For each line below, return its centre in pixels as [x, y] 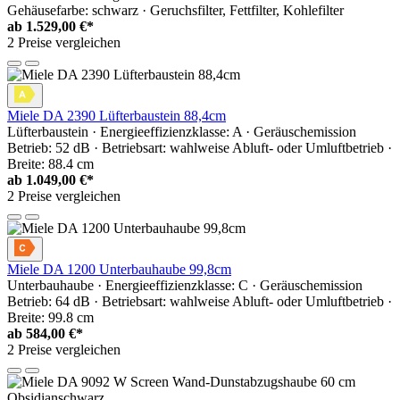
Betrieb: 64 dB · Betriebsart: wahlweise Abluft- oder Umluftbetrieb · [200, 302]
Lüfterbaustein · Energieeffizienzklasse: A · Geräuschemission [182, 132]
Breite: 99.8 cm [50, 318]
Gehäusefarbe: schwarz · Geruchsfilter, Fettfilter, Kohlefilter [175, 11]
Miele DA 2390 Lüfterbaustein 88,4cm [117, 116]
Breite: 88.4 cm [50, 164]
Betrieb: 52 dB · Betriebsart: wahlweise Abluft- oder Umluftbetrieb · [200, 148]
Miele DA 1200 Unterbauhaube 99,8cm [119, 270]
